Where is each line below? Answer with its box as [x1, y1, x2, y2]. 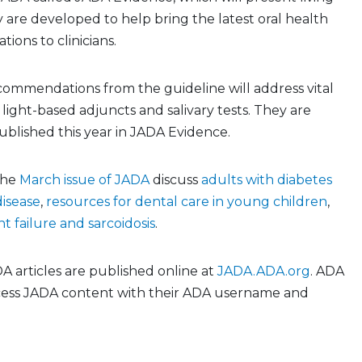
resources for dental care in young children [46, 193, 327, 209]
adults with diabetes [201, 171, 332, 187]
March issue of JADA [19, 171, 149, 187]
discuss [149, 171, 201, 187]
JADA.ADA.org [217, 263, 310, 279]
